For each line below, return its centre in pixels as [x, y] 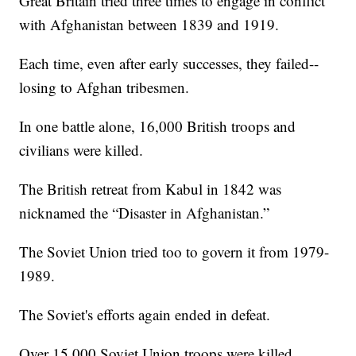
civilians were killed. [81, 149]
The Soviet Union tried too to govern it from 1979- [174, 251]
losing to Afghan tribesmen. [104, 87]
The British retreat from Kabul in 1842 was [151, 188]
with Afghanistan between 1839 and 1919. [149, 24]
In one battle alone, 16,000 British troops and [158, 126]
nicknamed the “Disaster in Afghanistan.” [145, 212]
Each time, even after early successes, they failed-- [169, 63]
